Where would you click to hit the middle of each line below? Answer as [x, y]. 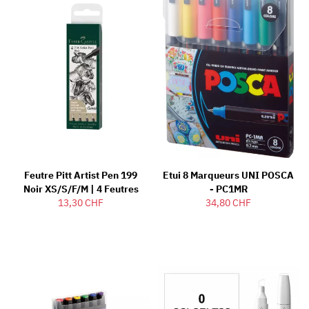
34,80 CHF [228, 203]
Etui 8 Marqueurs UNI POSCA [228, 176]
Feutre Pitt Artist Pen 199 [81, 176]
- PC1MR [228, 189]
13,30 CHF [81, 203]
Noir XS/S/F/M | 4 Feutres [81, 189]
